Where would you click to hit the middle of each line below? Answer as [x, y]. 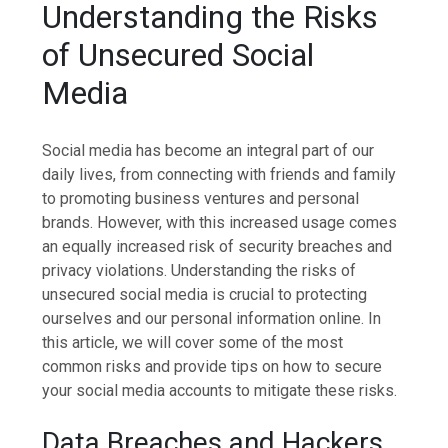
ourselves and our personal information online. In [212, 318]
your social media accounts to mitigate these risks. [220, 390]
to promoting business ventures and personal [201, 198]
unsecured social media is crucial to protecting [205, 294]
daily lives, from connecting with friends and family [219, 174]
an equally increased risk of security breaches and [217, 246]
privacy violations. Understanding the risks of [199, 270]
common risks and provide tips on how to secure [212, 366]
